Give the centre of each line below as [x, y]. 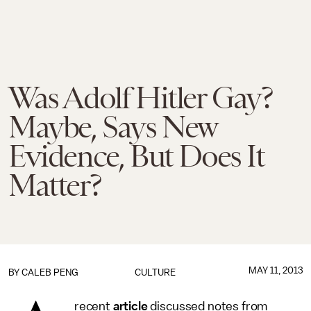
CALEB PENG [50, 272]
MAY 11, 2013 [275, 270]
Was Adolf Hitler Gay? [141, 98]
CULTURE [155, 272]
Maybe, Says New [113, 127]
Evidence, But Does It [136, 156]
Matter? [55, 185]
